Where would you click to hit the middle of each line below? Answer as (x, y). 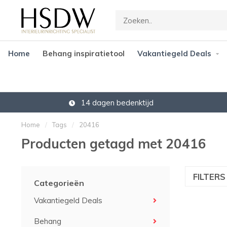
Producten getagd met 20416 (114, 144)
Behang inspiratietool (83, 53)
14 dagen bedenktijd (116, 102)
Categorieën (59, 183)
